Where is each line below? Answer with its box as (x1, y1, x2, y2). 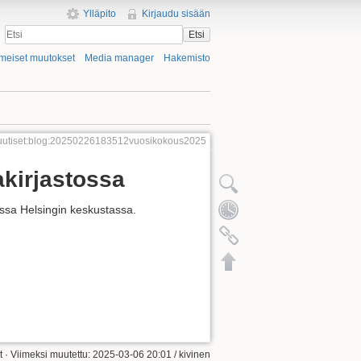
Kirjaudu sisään (142, 8, 210, 19)
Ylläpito (82, 8, 116, 19)
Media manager (84, 52, 154, 64)
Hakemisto (164, 52, 210, 64)
